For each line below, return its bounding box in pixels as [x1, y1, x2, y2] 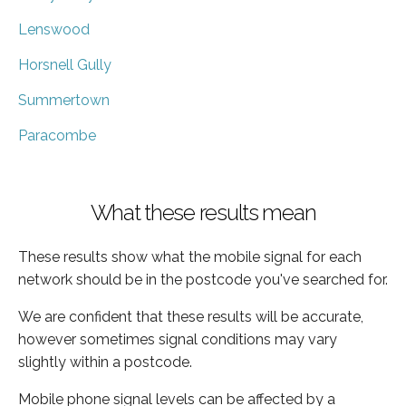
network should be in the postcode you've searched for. [18, 270, 388, 288]
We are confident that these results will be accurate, [18, 307, 363, 325]
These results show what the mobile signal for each [18, 247, 362, 266]
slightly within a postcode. [18, 353, 192, 371]
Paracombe [18, 126, 96, 144]
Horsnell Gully [18, 55, 111, 73]
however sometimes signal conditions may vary [18, 330, 337, 348]
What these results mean [90, 198, 316, 226]
